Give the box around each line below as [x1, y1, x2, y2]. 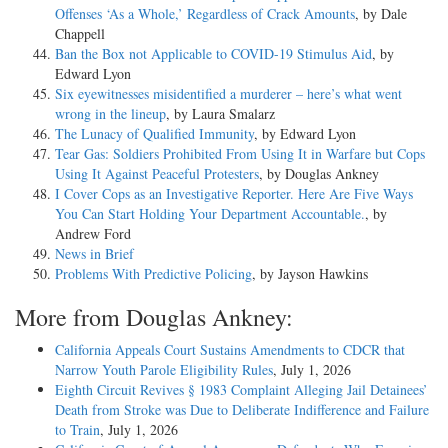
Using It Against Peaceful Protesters [55, 163, 259, 183]
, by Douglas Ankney [259, 163, 379, 183]
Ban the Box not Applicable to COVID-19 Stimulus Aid [55, 43, 372, 63]
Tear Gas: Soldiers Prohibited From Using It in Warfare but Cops [55, 143, 425, 163]
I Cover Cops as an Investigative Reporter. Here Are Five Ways [55, 183, 413, 203]
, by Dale [355, 3, 407, 23]
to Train [55, 419, 100, 439]
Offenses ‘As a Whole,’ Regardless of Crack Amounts [55, 3, 355, 23]
